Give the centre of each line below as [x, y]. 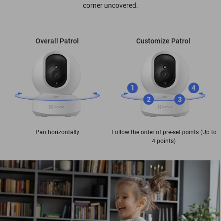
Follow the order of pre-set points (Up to [164, 132]
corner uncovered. [110, 6]
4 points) [164, 141]
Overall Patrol [57, 41]
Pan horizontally [57, 132]
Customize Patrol [163, 41]
